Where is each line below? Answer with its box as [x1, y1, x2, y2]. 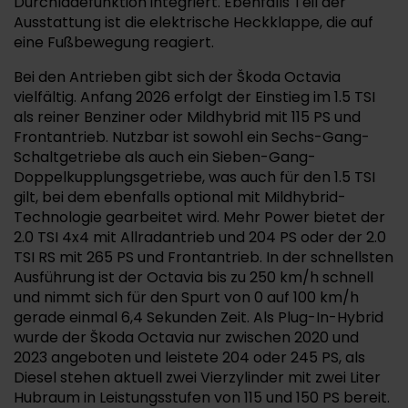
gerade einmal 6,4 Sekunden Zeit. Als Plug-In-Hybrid [14, 307, 383, 328]
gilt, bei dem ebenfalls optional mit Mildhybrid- [14, 187, 346, 208]
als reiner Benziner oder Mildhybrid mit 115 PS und [14, 107, 361, 127]
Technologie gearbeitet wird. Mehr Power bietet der [14, 207, 385, 228]
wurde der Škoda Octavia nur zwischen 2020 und [14, 327, 359, 348]
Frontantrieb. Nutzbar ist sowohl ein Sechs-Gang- [14, 127, 370, 148]
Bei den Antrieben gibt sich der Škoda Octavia [14, 66, 341, 87]
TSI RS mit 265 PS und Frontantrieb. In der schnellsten [14, 247, 393, 268]
